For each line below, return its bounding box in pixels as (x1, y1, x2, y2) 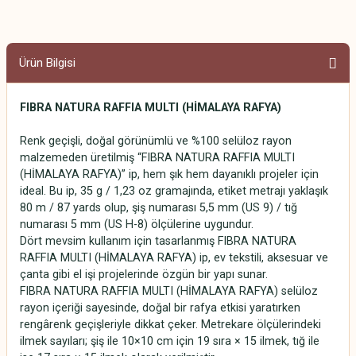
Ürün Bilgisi (19, 55, 75, 70)
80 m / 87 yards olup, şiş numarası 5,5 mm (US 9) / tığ (20, 200, 297, 215)
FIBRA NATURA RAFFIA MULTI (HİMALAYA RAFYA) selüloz (20, 284, 318, 298)
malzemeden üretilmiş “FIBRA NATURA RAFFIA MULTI (20, 150, 295, 164)
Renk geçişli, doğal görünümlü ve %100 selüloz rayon (20, 133, 292, 148)
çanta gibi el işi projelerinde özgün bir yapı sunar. (20, 267, 271, 281)
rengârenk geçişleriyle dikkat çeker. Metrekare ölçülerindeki (20, 317, 321, 331)
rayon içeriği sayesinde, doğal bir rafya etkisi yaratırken (20, 300, 300, 315)
